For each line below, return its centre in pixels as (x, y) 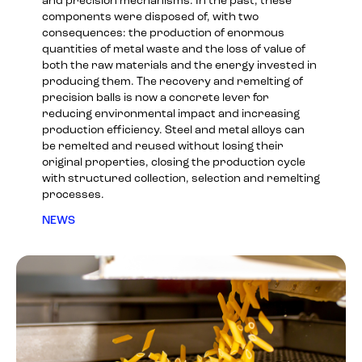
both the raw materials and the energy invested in (179, 65)
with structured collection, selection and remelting (181, 179)
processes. (73, 195)
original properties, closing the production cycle (174, 162)
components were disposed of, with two (150, 17)
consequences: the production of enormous (163, 33)
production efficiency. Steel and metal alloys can (173, 130)
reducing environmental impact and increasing (171, 114)
